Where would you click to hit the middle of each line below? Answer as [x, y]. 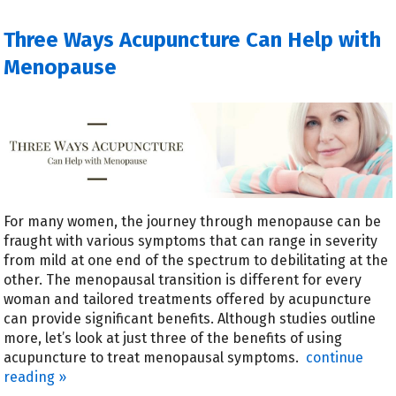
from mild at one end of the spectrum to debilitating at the [196, 261]
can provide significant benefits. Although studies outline [190, 319]
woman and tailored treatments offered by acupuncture [188, 300]
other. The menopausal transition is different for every [183, 280]
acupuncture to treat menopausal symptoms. [153, 358]
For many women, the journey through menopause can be [193, 222]
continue [335, 358]
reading [31, 377]
